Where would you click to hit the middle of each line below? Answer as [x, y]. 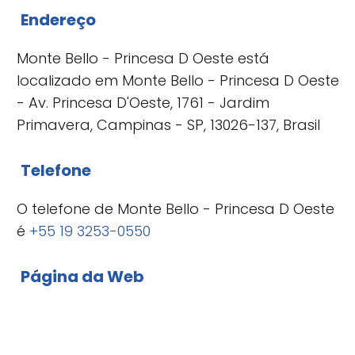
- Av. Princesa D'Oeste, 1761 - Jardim [143, 102]
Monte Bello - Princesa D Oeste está [143, 58]
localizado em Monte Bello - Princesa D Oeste [178, 80]
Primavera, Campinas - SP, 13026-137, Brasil [168, 124]
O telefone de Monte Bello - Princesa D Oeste [176, 208]
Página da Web [82, 276]
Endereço [58, 19]
